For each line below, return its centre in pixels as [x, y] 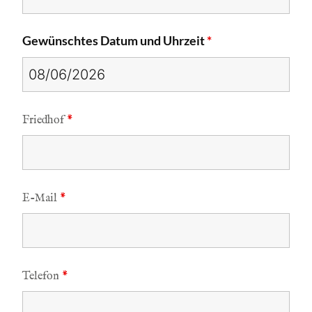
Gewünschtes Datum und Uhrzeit [115, 40]
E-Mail [41, 198]
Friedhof [45, 120]
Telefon [42, 276]
